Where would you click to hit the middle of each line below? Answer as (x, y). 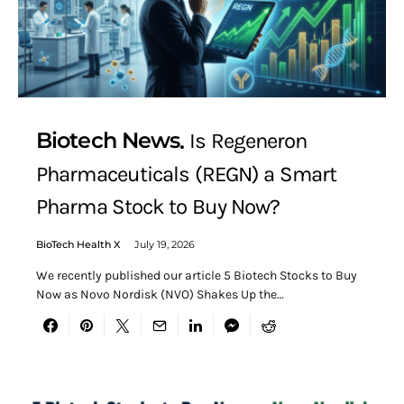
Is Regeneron (248, 140)
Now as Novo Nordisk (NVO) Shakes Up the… (160, 295)
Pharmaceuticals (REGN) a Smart (187, 174)
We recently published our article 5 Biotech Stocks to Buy (197, 276)
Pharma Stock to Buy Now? (158, 207)
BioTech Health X (78, 245)
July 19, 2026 (165, 245)
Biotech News (108, 140)
